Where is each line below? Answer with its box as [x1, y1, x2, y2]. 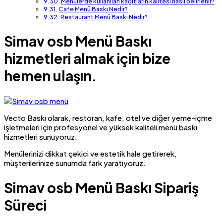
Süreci [4, 196, 47, 214]
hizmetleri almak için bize [4, 50, 170, 67]
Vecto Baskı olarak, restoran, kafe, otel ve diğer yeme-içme [4, 112, 212, 122]
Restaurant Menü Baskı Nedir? [60, 13, 148, 21]
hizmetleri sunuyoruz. [4, 131, 77, 141]
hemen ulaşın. [4, 67, 99, 85]
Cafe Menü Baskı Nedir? [58, 5, 128, 13]
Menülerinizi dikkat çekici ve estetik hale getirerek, [4, 148, 177, 158]
